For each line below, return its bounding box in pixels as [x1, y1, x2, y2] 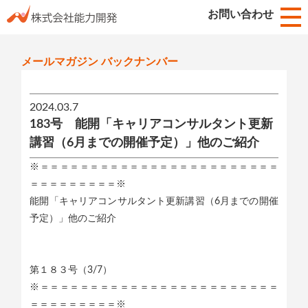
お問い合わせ [208, 9, 274, 20]
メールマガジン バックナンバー [21, 56, 179, 67]
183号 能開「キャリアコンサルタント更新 [30, 118, 274, 131]
